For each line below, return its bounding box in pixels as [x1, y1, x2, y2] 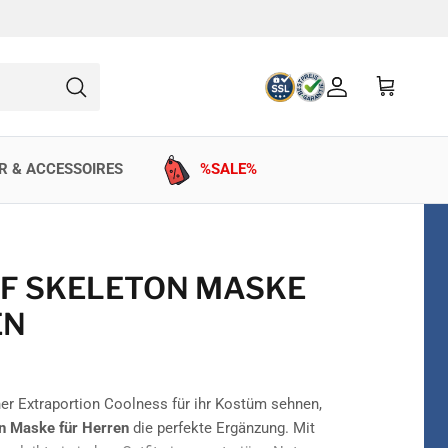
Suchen [265, 88, 305, 103]
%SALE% [199, 160, 257, 179]
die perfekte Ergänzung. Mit [128, 418, 315, 437]
